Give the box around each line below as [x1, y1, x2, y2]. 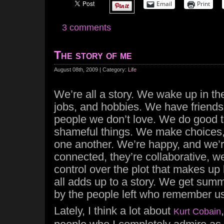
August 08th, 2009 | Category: [54, 66, 128, 72]
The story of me [54, 48, 132, 61]
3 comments [62, 22, 111, 32]
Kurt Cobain [173, 206, 221, 216]
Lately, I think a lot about [54, 204, 173, 217]
